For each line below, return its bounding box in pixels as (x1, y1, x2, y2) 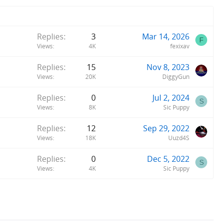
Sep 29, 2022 (143, 122, 189, 134)
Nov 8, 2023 (147, 61, 189, 73)
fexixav (170, 41, 189, 50)
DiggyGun (162, 72, 189, 81)
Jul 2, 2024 (152, 92, 189, 103)
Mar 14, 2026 (142, 31, 189, 42)
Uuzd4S (168, 133, 189, 142)
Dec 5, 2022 (147, 153, 189, 164)
